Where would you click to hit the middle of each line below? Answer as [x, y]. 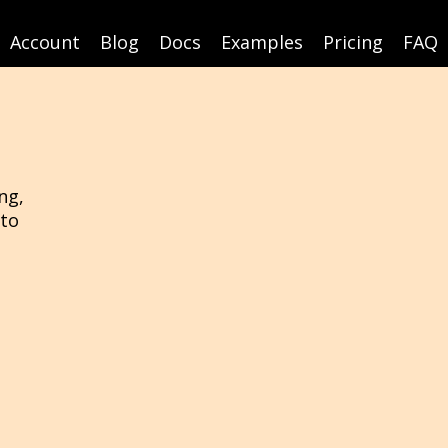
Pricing [353, 42]
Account [45, 42]
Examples [262, 42]
